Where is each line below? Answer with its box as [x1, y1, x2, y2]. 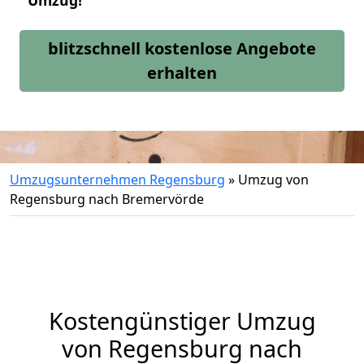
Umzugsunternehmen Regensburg [10, 171, 225, 188]
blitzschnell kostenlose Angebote [48, 37, 316, 59]
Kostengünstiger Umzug [48, 305, 316, 336]
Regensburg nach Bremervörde [10, 190, 204, 208]
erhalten [147, 62, 217, 84]
